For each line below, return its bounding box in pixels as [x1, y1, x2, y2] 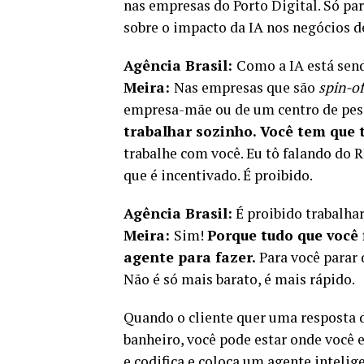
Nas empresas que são [174, 77, 318, 97]
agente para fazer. [123, 247, 256, 266]
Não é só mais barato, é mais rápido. [123, 269, 355, 288]
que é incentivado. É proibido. [123, 165, 313, 184]
